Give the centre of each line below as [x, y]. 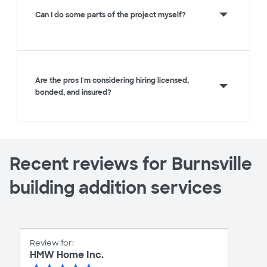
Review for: [52, 243]
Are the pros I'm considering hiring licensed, [112, 80]
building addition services [116, 188]
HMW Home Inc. [67, 255]
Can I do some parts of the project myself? [111, 15]
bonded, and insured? [73, 92]
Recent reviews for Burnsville [131, 164]
